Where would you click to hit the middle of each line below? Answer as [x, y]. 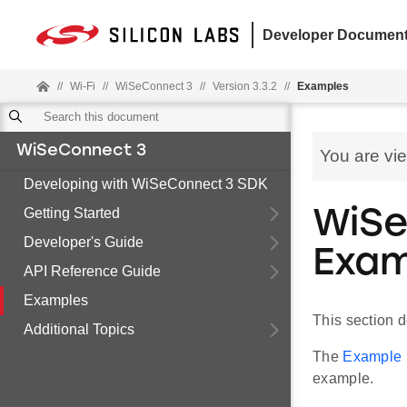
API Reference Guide [92, 271]
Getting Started [72, 213]
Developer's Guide [84, 242]
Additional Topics [79, 329]
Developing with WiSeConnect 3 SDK [146, 184]
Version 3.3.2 [245, 86]
